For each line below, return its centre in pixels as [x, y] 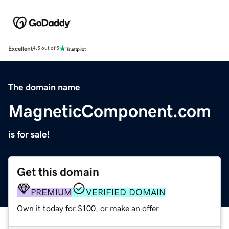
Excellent [20, 48]
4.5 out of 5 [46, 48]
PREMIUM [51, 192]
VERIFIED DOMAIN [126, 192]
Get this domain [58, 172]
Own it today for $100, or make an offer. [89, 208]
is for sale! [29, 134]
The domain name [44, 87]
